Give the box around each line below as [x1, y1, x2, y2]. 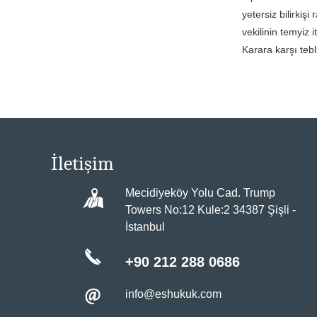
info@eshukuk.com [125, 288, 221, 300]
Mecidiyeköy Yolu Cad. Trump [125, 187, 275, 199]
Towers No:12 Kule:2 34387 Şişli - [125, 204, 296, 216]
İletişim [51, 152, 114, 175]
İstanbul [125, 221, 165, 233]
